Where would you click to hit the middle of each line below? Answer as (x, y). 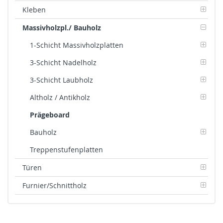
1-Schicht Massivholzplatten (77, 45)
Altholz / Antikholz (60, 97)
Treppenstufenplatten (66, 149)
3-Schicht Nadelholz (63, 62)
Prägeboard (50, 114)
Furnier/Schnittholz (55, 185)
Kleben (34, 9)
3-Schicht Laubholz (61, 80)
